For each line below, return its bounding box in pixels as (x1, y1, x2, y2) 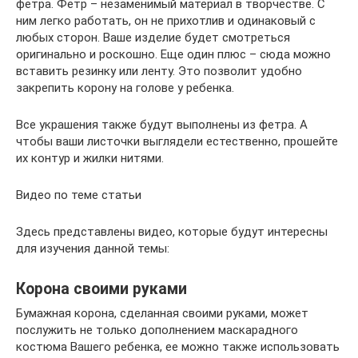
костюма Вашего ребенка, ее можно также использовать (16, 339, 340, 354)
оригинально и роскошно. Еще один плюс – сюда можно (16, 46, 331, 62)
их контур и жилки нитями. (16, 150, 164, 165)
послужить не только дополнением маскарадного (16, 322, 298, 337)
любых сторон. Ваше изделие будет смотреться (16, 30, 290, 45)
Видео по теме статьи (16, 187, 141, 202)
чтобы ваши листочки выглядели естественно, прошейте (16, 133, 338, 149)
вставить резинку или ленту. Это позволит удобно (16, 63, 302, 78)
